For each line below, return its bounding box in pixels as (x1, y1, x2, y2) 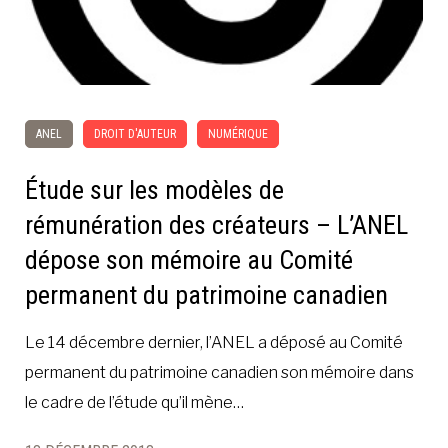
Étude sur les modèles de (25, 175, 284, 206)
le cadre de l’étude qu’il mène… (25, 393, 244, 413)
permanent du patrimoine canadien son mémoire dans (25, 363, 414, 383)
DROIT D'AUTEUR (94, 127, 176, 142)
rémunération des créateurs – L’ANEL (25, 210, 408, 241)
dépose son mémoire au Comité (25, 245, 353, 276)
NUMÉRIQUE (208, 127, 268, 142)
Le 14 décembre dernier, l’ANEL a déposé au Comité (25, 333, 403, 353)
